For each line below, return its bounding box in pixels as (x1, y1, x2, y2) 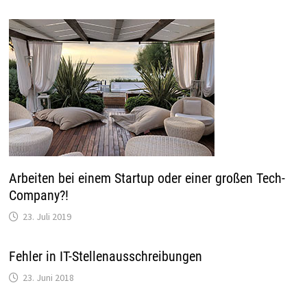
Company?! (8, 186, 69, 204)
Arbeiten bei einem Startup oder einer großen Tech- (8, 169, 285, 186)
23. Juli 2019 (22, 210, 71, 223)
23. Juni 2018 (22, 271, 74, 284)
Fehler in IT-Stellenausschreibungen (8, 247, 202, 265)
